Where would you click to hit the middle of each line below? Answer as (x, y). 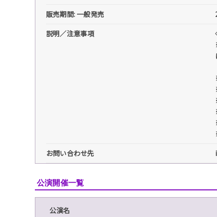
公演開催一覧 (61, 183)
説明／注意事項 (70, 33)
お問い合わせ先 (70, 153)
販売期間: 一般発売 (75, 14)
